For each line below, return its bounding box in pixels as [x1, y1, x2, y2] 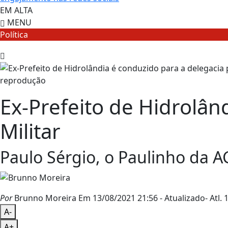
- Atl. [205, 192, 222, 204]
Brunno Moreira [12, 192, 76, 204]
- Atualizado [160, 192, 205, 204]
